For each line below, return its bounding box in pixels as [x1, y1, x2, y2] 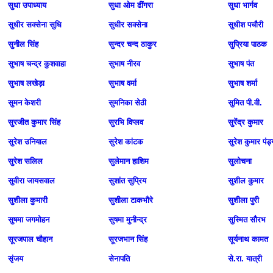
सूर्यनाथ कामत [228, 235, 268, 244]
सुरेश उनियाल [8, 137, 47, 146]
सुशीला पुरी [228, 196, 259, 205]
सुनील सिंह [8, 40, 38, 49]
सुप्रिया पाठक [228, 40, 267, 49]
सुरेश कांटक [108, 137, 143, 146]
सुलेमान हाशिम [108, 157, 149, 166]
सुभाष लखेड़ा [8, 79, 44, 88]
